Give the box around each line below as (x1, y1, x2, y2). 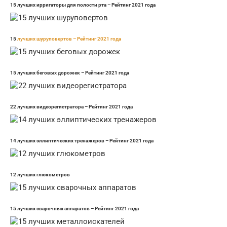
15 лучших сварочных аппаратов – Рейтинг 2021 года (10, 206, 139, 212)
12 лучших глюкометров (10, 172, 70, 178)
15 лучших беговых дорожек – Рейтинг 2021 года (10, 70, 129, 76)
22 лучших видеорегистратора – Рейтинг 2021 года (10, 104, 133, 110)
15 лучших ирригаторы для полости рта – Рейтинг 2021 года (10, 2, 156, 8)
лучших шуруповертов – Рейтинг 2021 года (17, 36, 121, 42)
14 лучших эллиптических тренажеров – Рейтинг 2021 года (10, 138, 154, 144)
